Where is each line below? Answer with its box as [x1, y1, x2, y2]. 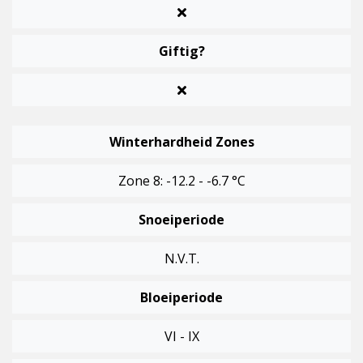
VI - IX [164, 327, 199, 346]
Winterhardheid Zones [109, 133, 254, 152]
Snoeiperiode [139, 211, 224, 229]
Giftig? [158, 42, 205, 61]
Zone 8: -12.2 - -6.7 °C [117, 172, 246, 190]
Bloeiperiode [140, 288, 223, 307]
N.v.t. [164, 250, 199, 268]
